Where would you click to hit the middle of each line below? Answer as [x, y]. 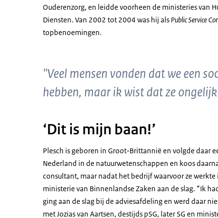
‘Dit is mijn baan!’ [99, 129]
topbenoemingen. [72, 32]
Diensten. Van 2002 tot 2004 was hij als [107, 20]
